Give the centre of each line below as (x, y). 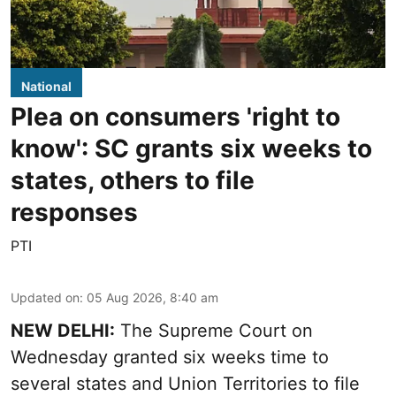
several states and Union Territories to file (185, 384)
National (46, 86)
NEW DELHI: (63, 331)
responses (74, 212)
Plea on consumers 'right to (175, 117)
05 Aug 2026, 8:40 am (152, 297)
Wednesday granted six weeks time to (170, 357)
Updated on (45, 297)
